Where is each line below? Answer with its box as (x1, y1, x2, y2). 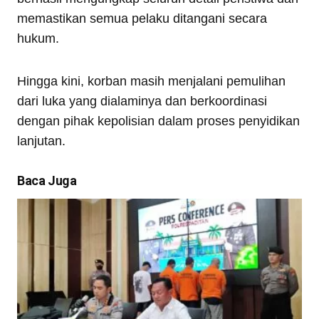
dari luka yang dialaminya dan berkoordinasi (17, 93, 267, 108)
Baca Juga (17, 172, 77, 188)
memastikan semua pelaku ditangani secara (17, 11, 267, 26)
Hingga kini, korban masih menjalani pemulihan (17, 73, 286, 88)
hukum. (17, 31, 59, 46)
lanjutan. (17, 133, 66, 148)
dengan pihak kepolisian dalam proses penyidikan (17, 113, 300, 128)
